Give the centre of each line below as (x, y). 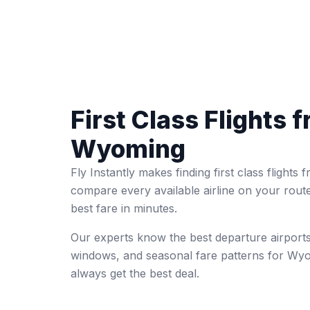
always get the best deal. (135, 273)
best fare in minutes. (124, 208)
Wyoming (128, 149)
